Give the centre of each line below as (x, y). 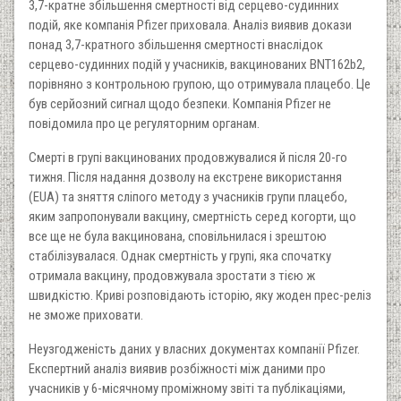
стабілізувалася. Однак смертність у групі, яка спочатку (180, 256)
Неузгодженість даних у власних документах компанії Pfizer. (194, 350)
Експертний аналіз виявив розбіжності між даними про (177, 369)
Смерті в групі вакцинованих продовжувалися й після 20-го (188, 158)
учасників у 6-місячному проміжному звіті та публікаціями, (187, 389)
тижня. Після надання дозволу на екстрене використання (185, 178)
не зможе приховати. (86, 316)
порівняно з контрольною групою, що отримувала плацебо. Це (200, 85)
